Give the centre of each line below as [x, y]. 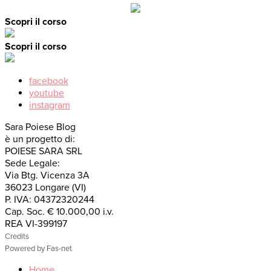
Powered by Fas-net [38, 249]
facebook [49, 81]
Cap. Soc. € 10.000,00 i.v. [59, 212]
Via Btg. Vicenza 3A [47, 175]
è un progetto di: [40, 139]
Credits [17, 237]
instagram [50, 105]
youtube [47, 93]
